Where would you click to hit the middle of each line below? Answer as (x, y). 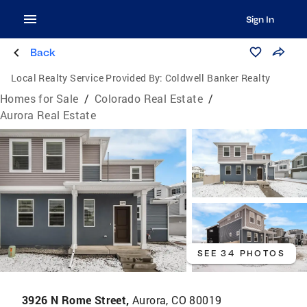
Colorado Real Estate (149, 98)
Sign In (260, 19)
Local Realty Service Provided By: (87, 78)
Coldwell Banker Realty (218, 78)
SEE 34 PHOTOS (241, 253)
